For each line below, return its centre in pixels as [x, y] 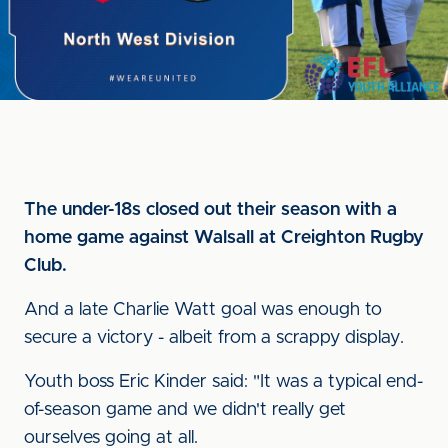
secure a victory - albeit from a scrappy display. [214, 338]
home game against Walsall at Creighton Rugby [224, 238]
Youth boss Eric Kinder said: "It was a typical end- [223, 382]
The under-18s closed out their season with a [210, 210]
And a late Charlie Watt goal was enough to [203, 310]
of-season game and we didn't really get [185, 410]
